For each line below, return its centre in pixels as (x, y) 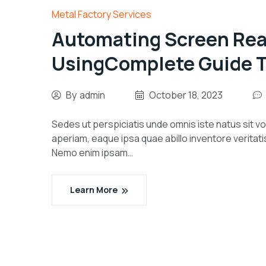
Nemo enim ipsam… (92, 153)
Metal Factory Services (102, 15)
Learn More (94, 190)
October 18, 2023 (186, 95)
